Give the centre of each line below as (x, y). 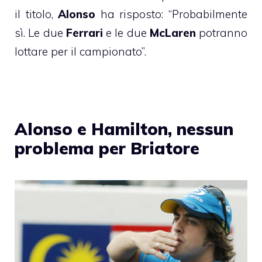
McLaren (173, 33)
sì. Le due (39, 33)
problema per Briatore (107, 149)
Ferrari (83, 33)
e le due (126, 33)
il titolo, (37, 14)
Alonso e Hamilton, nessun (124, 129)
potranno (221, 33)
